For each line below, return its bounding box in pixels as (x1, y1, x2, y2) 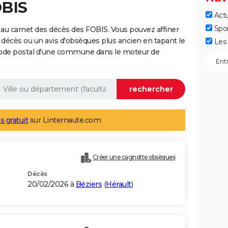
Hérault (106, 180, 131, 189)
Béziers (75, 180, 102, 189)
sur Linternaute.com (28, 116, 101, 125)
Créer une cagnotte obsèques (92, 153, 175, 161)
